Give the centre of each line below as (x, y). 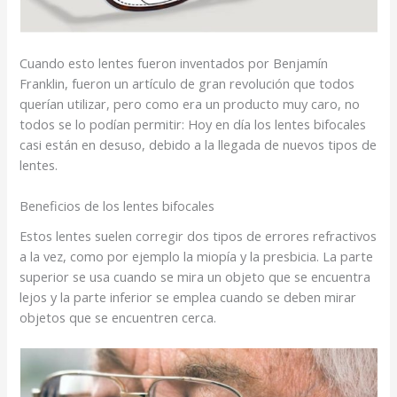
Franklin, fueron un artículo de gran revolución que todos (187, 84)
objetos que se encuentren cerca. (118, 317)
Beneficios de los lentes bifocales (117, 206)
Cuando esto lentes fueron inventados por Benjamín (174, 63)
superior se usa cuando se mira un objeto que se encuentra (195, 276)
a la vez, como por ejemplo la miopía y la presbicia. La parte (197, 256)
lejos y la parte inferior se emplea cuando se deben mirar (188, 296)
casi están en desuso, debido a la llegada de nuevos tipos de (198, 145)
